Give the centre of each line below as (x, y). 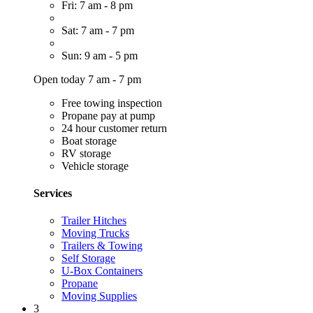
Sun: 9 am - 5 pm (100, 55)
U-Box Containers (102, 271)
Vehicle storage (95, 166)
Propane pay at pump (108, 115)
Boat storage (89, 140)
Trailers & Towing (102, 246)
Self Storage (88, 259)
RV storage (86, 153)
